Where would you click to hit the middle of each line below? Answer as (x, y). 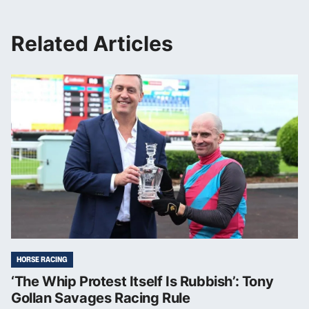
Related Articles (92, 43)
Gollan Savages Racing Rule (101, 298)
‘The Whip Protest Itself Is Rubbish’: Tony (142, 281)
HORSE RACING (42, 259)
